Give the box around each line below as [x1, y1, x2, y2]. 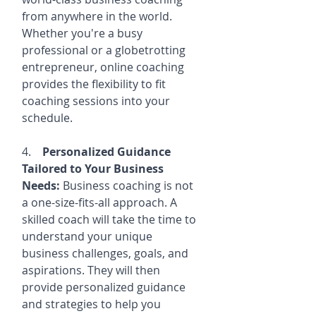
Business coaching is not [60, 178, 196, 193]
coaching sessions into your [22, 93, 173, 109]
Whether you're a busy [22, 25, 145, 41]
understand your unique [22, 229, 155, 244]
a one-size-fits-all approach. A [22, 195, 180, 210]
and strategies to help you [22, 296, 164, 312]
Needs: [22, 178, 60, 193]
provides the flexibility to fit [22, 76, 169, 92]
